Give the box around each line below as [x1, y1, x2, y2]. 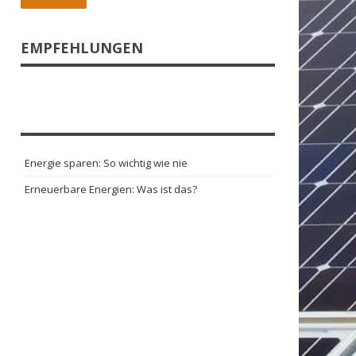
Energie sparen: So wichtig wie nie [25, 156, 188, 170]
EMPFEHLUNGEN [21, 38, 143, 57]
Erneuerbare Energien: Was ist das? [25, 182, 197, 196]
